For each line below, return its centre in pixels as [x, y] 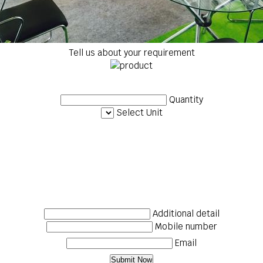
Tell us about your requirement [131, 53]
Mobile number [186, 226]
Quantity [186, 100]
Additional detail [186, 213]
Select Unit [139, 112]
